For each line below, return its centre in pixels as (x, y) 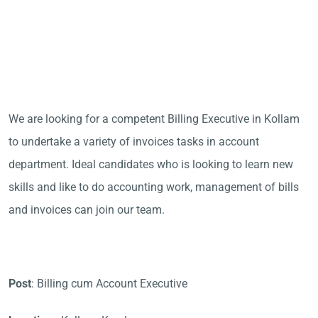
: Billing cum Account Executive (109, 284)
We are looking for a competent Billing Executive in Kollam (154, 119)
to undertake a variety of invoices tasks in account (134, 142)
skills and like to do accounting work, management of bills (154, 187)
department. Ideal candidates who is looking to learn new (151, 164)
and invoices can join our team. (87, 210)
